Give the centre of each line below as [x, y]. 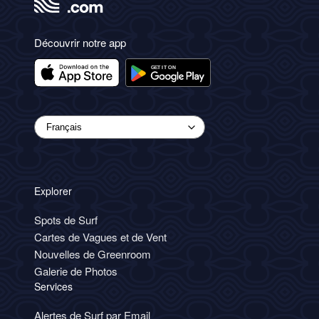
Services [53, 287]
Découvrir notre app [80, 43]
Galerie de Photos [76, 271]
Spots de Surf [66, 220]
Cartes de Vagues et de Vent [100, 237]
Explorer [53, 191]
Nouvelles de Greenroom [93, 254]
